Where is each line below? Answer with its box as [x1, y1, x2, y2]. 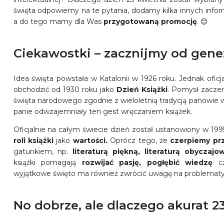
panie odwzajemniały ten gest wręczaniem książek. [13, 107, 192, 116]
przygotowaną [103, 17, 159, 26]
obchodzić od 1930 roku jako [13, 85, 116, 94]
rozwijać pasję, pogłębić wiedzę [81, 158, 213, 167]
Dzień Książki [116, 85, 167, 94]
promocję [160, 17, 197, 26]
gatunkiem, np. [13, 147, 73, 156]
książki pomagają [13, 158, 82, 167]
